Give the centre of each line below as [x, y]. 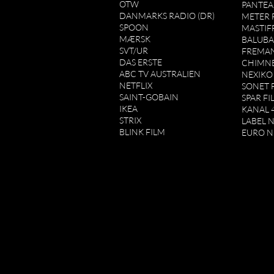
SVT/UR [134, 50]
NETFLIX [136, 85]
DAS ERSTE [141, 62]
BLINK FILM [142, 132]
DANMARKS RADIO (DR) [167, 16]
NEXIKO [257, 74]
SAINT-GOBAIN [149, 97]
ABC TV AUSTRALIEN [160, 74]
